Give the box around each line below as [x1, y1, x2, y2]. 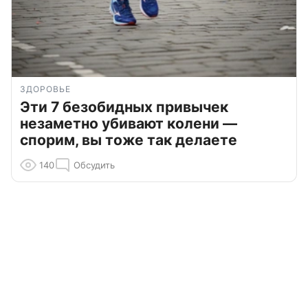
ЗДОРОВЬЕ [20, 84, 71, 95]
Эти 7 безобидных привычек [20, 98, 228, 116]
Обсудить [74, 159, 115, 171]
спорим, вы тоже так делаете [20, 131, 237, 149]
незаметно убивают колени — [20, 115, 237, 133]
